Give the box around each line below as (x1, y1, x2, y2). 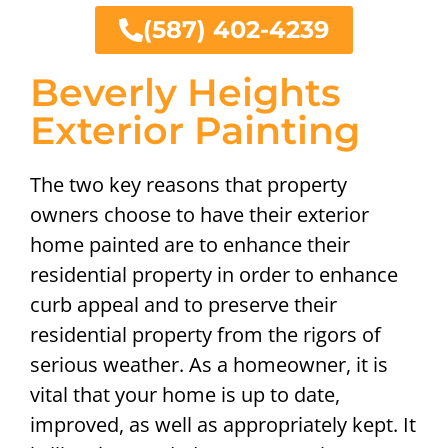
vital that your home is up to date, (30, 381, 340, 409)
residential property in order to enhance (30, 261, 398, 289)
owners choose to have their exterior (30, 201, 369, 229)
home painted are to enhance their (30, 231, 350, 259)
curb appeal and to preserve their (30, 291, 337, 319)
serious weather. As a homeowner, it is (30, 351, 388, 379)
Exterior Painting (30, 107, 360, 155)
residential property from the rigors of (30, 321, 381, 349)
